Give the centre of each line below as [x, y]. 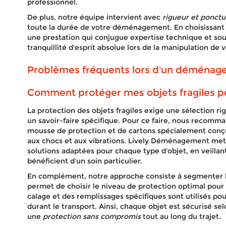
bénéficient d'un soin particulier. [84, 161]
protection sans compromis [92, 216]
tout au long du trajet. [181, 216]
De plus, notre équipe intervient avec [95, 17]
